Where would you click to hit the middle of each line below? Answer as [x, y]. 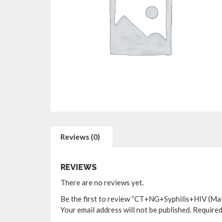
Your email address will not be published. [126, 209]
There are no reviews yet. [102, 182]
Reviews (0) [80, 137]
